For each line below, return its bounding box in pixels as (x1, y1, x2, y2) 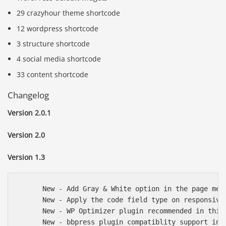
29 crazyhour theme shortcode (17, 8, 121, 18)
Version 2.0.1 (8, 108, 51, 118)
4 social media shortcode (17, 54, 101, 64)
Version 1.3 (8, 152, 45, 162)
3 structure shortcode (17, 38, 90, 48)
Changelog (8, 89, 49, 101)
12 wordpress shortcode (17, 23, 99, 33)
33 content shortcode (17, 69, 89, 79)
